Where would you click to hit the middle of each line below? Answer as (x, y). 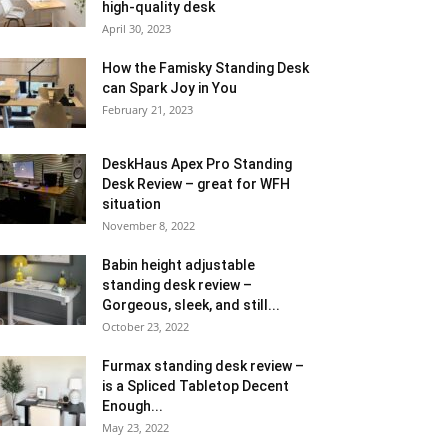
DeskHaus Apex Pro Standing (197, 164)
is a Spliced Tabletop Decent (195, 386)
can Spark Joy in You (169, 88)
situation (131, 204)
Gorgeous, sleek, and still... (191, 305)
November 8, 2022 (148, 225)
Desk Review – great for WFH (196, 184)
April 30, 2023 (136, 28)
